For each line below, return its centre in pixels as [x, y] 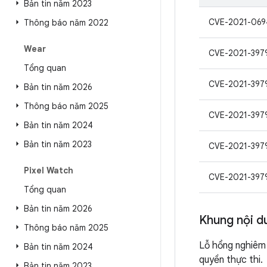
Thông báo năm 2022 [66, 23]
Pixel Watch [49, 170]
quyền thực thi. [231, 260]
